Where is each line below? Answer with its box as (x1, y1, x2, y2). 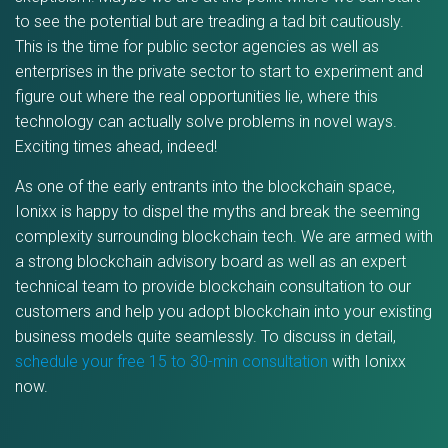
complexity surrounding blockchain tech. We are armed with (15, 227, 433, 246)
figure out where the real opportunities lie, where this (15, 87, 378, 106)
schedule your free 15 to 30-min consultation (15, 352, 328, 371)
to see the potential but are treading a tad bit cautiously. (15, 12, 404, 31)
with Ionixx (328, 352, 406, 371)
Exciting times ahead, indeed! (15, 137, 217, 156)
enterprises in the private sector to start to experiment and (15, 62, 423, 81)
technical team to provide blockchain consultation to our (15, 277, 411, 296)
